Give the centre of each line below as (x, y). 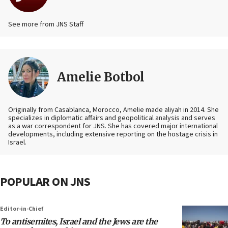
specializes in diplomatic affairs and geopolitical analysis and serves (112, 118)
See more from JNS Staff (46, 25)
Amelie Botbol (101, 77)
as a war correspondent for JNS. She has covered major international (113, 126)
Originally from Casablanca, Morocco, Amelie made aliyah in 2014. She (113, 110)
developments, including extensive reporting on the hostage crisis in (113, 135)
